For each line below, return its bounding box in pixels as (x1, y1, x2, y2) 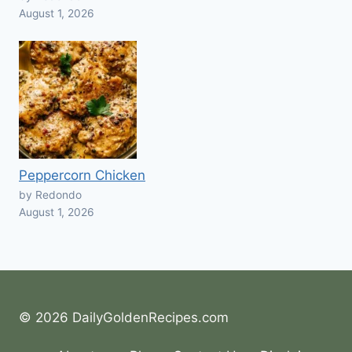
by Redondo (19, 189, 82, 202)
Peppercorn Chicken (19, 167, 145, 184)
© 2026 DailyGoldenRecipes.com (19, 310, 229, 326)
